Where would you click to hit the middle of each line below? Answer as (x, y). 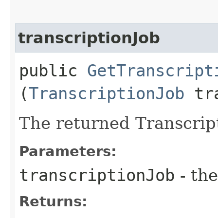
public (53, 70)
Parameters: (68, 151)
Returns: (53, 201)
